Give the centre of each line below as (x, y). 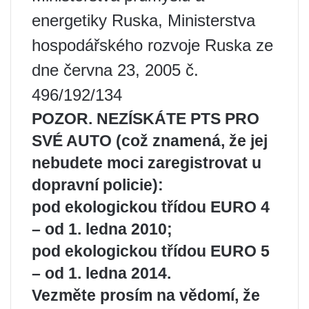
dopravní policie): (98, 185)
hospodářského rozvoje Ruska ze (152, 45)
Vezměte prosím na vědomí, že (146, 295)
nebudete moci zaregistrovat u (147, 163)
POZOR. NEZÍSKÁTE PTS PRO (146, 119)
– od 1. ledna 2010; (102, 229)
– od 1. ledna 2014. (101, 273)
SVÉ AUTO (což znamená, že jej (150, 141)
